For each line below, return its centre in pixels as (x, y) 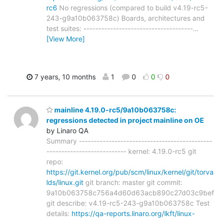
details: (59, 214)
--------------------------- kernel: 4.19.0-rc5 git (121, 151)
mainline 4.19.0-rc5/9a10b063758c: (114, 110)
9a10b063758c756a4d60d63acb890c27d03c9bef (130, 193)
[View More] (66, 38)
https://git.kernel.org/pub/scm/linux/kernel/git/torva (130, 172)
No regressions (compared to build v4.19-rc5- (132, 7)
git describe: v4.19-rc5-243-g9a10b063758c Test (128, 203)
